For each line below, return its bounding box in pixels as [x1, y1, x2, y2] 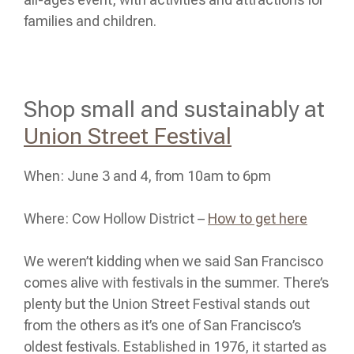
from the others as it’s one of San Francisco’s [24, 317, 301, 333]
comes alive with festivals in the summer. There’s [24, 274, 329, 291]
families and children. [24, 13, 156, 29]
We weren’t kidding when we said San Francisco [24, 253, 323, 269]
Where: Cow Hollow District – [24, 210, 208, 227]
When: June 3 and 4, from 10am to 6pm [24, 168, 271, 184]
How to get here [208, 210, 307, 227]
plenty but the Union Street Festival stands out [24, 296, 310, 312]
